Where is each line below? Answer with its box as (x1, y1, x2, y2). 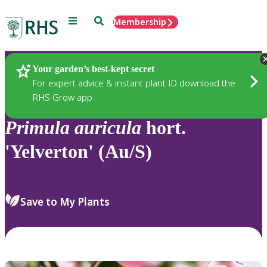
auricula (74, 117, 141, 139)
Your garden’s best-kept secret (32, 63, 154, 74)
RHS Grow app (32, 91, 92, 103)
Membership (113, 16, 166, 27)
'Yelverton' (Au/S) (5, 141, 152, 163)
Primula (5, 117, 70, 139)
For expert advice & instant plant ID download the (32, 76, 235, 89)
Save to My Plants (20, 194, 110, 209)
